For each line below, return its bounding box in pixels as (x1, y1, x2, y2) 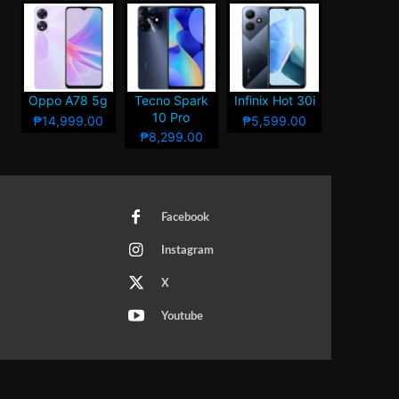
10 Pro (152, 110, 191, 126)
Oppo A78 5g (28, 93, 109, 109)
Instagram (160, 244, 214, 256)
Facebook (160, 211, 209, 224)
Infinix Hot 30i (233, 93, 315, 109)
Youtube (160, 310, 203, 322)
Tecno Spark (134, 93, 208, 109)
